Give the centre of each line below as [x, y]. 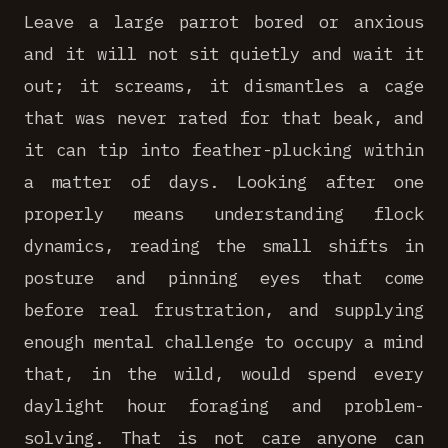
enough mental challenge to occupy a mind [224, 341]
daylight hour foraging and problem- [224, 405]
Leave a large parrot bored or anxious [224, 21]
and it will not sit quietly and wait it [224, 53]
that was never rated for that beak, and [224, 117]
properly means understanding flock [224, 213]
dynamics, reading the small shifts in [224, 245]
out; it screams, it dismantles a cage [224, 85]
